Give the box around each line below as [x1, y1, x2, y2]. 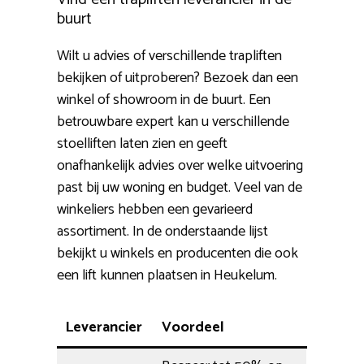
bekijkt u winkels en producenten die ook [57, 241, 298, 266]
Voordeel [162, 315, 224, 340]
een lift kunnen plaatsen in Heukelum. [57, 263, 277, 288]
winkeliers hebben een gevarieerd [57, 197, 253, 223]
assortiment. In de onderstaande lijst [57, 219, 268, 245]
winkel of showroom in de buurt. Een [57, 88, 271, 113]
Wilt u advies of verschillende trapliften [57, 44, 282, 69]
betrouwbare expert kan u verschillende [57, 110, 289, 135]
